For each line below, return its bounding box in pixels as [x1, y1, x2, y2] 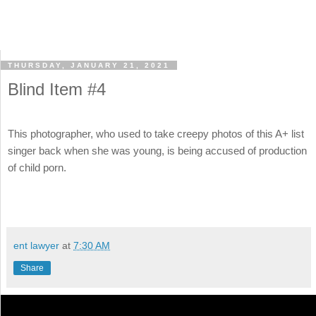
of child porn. [8, 162, 66, 174]
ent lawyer [13, 239, 59, 251]
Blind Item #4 [8, 80, 106, 99]
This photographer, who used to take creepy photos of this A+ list [8, 128, 304, 140]
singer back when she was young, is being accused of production [8, 145, 307, 157]
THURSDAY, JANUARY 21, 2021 [8, 61, 170, 70]
